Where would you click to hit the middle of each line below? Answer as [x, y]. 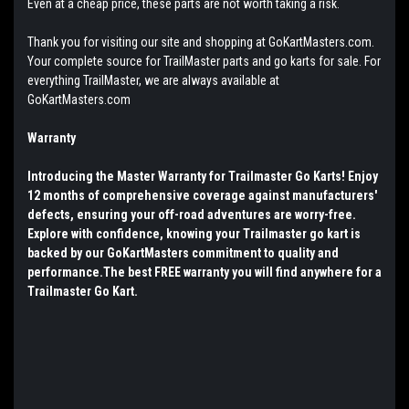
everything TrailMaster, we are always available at [153, 80]
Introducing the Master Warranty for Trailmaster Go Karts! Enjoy [203, 176]
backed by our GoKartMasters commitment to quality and [183, 252]
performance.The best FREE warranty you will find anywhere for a [204, 272]
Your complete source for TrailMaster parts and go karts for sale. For [204, 61]
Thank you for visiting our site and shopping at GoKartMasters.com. [201, 42]
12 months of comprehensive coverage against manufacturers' [202, 195]
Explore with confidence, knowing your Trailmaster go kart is [194, 233]
